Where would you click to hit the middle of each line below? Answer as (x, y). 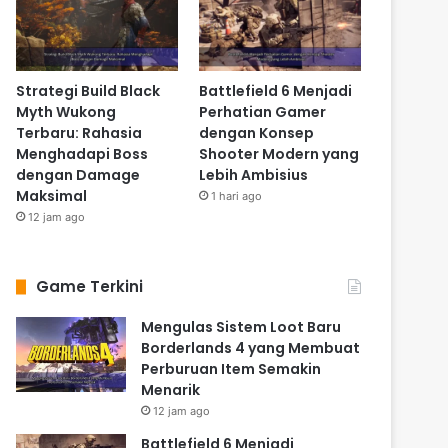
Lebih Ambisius (253, 175)
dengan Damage (78, 175)
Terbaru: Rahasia (79, 133)
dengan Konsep (256, 133)
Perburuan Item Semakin (231, 369)
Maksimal (52, 196)
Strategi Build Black (88, 91)
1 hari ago (236, 196)
